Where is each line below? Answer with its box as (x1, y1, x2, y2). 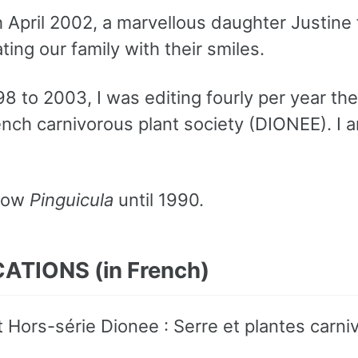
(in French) (94, 256, 209, 284)
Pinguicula (30, 189, 113, 210)
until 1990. (113, 189, 204, 210)
